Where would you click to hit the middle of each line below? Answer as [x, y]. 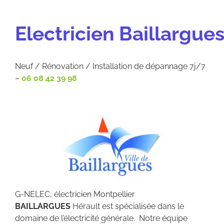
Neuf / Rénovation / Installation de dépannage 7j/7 [110, 66]
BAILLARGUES [43, 206]
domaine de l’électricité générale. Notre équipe [101, 218]
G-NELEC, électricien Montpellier [75, 194]
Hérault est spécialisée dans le [127, 206]
